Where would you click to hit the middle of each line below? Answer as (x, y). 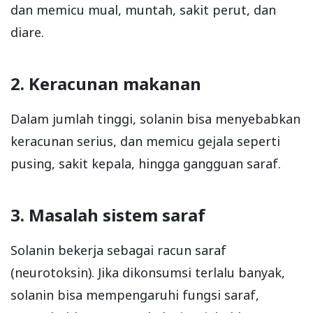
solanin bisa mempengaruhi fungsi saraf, (135, 294)
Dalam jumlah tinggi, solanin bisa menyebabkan (155, 118)
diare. (27, 32)
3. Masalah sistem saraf (108, 214)
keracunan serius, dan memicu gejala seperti (145, 141)
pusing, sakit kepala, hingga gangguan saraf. (146, 163)
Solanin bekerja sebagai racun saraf (118, 250)
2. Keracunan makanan (106, 83)
